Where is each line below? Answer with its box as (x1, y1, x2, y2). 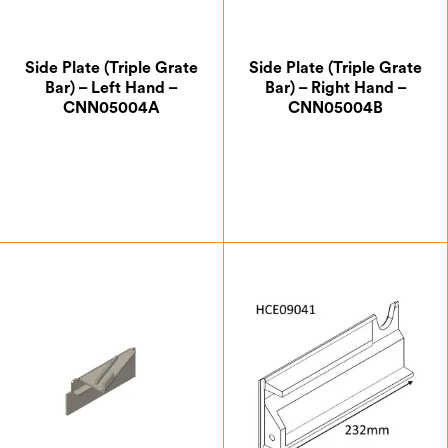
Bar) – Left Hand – (45, 79, 178, 96)
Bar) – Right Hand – (264, 79, 407, 96)
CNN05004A (63, 99, 160, 116)
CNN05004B (288, 99, 383, 116)
